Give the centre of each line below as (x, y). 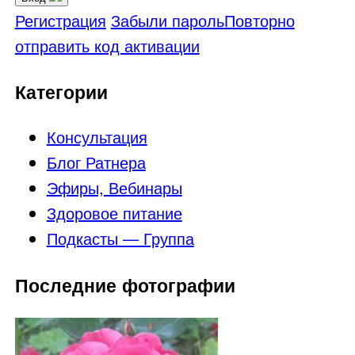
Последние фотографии (125, 284)
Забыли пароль (167, 20)
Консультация (97, 137)
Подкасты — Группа (120, 239)
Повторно (259, 20)
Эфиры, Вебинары (114, 188)
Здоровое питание (114, 213)
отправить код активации (107, 45)
